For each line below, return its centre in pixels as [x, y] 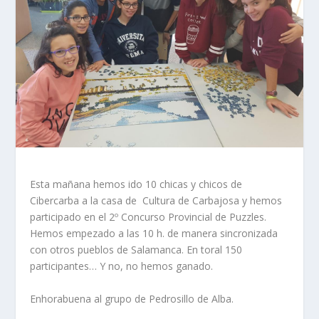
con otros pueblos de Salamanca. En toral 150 [136, 250]
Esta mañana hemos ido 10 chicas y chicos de [136, 184]
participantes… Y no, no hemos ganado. [122, 266]
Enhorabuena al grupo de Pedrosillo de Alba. [132, 298]
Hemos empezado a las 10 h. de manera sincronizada [154, 234]
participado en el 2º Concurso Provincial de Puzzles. [148, 217]
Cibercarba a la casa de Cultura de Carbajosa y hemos [156, 201]
